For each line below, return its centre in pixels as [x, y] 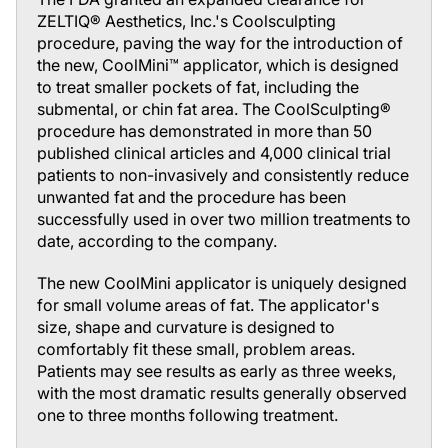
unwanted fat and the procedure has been [191, 197]
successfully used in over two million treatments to [224, 219]
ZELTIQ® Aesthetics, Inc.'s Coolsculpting [186, 21]
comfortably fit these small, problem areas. [196, 349]
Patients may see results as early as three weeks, [216, 371]
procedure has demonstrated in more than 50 [204, 131]
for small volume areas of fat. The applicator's [208, 305]
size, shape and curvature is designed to [186, 327]
